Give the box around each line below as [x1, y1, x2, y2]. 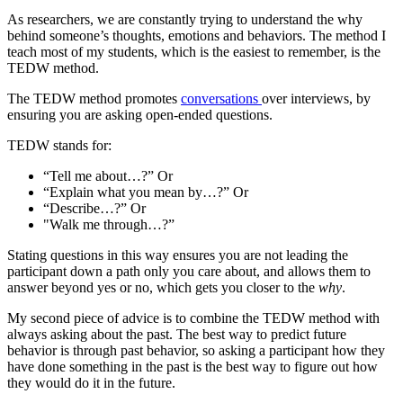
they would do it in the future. [7, 374, 175, 390]
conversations [181, 90, 262, 106]
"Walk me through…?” [43, 216, 175, 232]
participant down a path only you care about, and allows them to [7, 263, 371, 279]
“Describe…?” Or [43, 200, 149, 216]
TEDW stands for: [7, 137, 115, 153]
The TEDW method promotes [7, 90, 181, 106]
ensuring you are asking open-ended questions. [7, 106, 276, 122]
